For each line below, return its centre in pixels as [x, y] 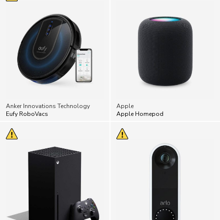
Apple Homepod [140, 93]
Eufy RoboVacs [27, 93]
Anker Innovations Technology [48, 85]
